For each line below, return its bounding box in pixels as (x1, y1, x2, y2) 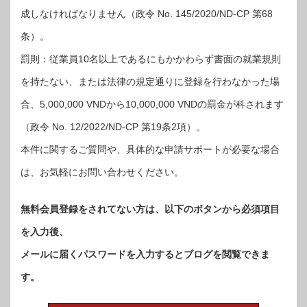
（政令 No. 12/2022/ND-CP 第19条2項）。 (21, 121, 206, 133)
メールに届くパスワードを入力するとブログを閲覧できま (21, 249, 270, 260)
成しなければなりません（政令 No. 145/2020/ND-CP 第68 (21, 8, 273, 20)
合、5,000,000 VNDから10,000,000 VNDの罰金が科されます (21, 99, 284, 110)
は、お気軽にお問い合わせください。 (21, 167, 184, 178)
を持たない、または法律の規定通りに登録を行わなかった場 (21, 76, 280, 88)
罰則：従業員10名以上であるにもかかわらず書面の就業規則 (21, 53, 281, 65)
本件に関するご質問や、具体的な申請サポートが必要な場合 (21, 144, 280, 156)
